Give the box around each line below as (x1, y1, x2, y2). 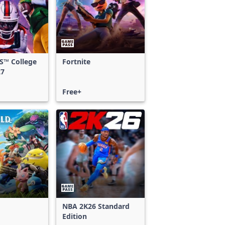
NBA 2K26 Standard (62, 201, 130, 211)
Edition (62, 211, 87, 221)
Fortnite (62, 57, 90, 66)
